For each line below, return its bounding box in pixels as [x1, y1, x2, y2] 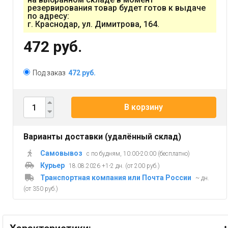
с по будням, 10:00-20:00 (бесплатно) [87, 150, 190, 158]
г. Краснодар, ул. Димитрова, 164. [27, 19, 159, 30]
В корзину [124, 102, 163, 112]
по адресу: [27, 11, 69, 21]
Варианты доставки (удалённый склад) [23, 132, 181, 142]
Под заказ [33, 69, 66, 77]
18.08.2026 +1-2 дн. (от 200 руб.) [69, 162, 160, 170]
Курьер [39, 161, 66, 170]
